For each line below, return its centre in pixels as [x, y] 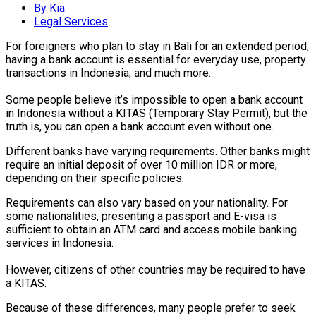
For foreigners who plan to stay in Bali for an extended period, [157, 47]
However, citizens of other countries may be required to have [156, 270]
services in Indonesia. [60, 243]
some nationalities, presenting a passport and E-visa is [141, 217]
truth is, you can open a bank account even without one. [140, 127]
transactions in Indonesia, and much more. [108, 73]
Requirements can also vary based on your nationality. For [147, 203]
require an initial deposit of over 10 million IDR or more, [141, 165]
